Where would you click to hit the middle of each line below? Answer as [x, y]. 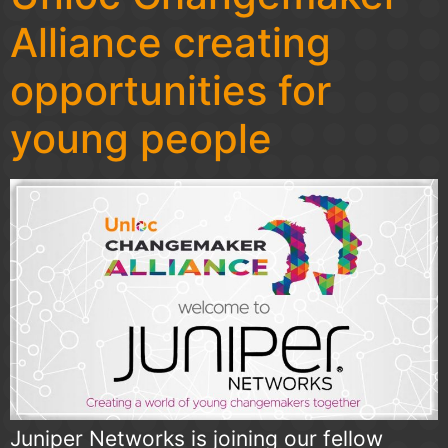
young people [141, 139]
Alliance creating [170, 43]
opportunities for [170, 91]
